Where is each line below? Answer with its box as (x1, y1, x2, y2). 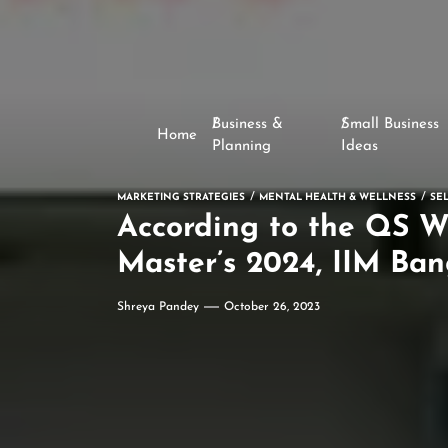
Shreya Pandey (117, 301, 199, 313)
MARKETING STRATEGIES (117, 192, 245, 203)
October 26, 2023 (224, 301, 320, 313)
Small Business (340, 117, 439, 132)
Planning (212, 139, 271, 154)
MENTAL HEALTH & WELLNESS (259, 192, 416, 203)
